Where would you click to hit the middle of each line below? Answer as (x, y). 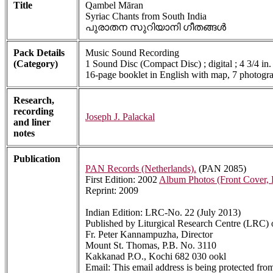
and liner (32, 122)
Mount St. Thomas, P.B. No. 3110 (151, 246)
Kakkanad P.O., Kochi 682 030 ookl (156, 257)
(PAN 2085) (221, 169)
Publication (37, 159)
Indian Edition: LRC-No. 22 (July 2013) (163, 213)
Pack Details (39, 53)
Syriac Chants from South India (146, 16)
